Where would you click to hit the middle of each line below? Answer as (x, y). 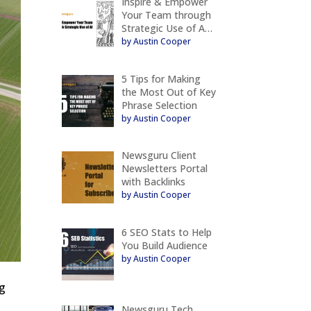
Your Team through (166, 15)
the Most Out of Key (168, 92)
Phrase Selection (159, 105)
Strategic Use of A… (167, 28)
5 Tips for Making (161, 78)
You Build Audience (164, 245)
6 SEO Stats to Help (166, 232)
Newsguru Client (159, 155)
